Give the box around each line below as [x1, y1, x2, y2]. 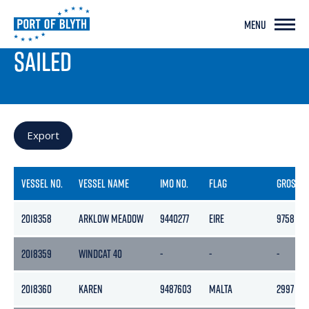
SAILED [14, 43, 72, 79]
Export [27, 128, 59, 142]
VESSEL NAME [79, 176, 130, 191]
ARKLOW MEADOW [79, 211, 144, 226]
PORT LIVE [14, 29, 61, 45]
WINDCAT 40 [79, 246, 123, 261]
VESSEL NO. [21, 176, 63, 191]
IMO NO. [160, 176, 189, 191]
